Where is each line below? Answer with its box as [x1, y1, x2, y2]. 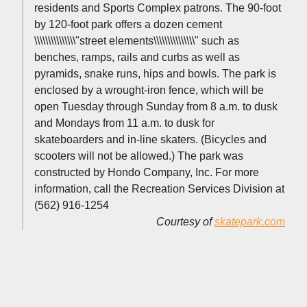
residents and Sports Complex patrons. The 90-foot [34, 1, 281, 14]
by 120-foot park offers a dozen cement [34, 18, 222, 30]
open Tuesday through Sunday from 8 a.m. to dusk [34, 100, 278, 112]
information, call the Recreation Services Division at [34, 182, 284, 195]
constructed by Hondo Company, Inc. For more [34, 166, 259, 178]
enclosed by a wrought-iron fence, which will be [34, 84, 264, 96]
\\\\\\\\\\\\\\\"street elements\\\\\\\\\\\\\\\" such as [34, 34, 239, 47]
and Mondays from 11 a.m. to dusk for [34, 116, 214, 129]
